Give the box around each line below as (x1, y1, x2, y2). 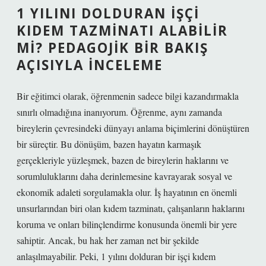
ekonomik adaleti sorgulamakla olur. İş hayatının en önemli (17, 186, 237, 198)
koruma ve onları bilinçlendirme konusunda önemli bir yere (17, 218, 237, 230)
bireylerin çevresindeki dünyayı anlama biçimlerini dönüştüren (17, 122, 249, 134)
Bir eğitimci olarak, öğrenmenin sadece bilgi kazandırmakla (17, 90, 239, 102)
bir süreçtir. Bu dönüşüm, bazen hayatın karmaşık (17, 138, 201, 150)
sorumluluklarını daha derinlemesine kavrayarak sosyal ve (17, 170, 232, 182)
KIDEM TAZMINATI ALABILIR (17, 21, 228, 40)
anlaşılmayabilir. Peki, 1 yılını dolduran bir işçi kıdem (17, 250, 216, 262)
